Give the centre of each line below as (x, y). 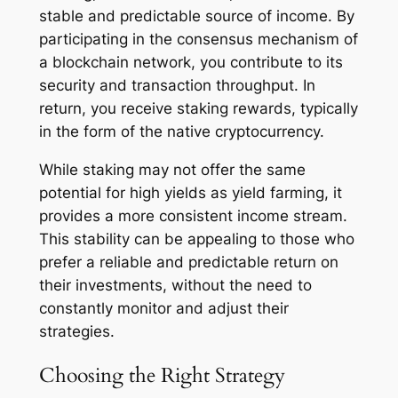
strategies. (76, 331)
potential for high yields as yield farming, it (190, 192)
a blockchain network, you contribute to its (191, 63)
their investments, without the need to (175, 285)
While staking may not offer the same (172, 169)
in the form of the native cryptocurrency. (181, 132)
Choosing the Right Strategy (162, 376)
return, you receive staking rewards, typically (198, 109)
